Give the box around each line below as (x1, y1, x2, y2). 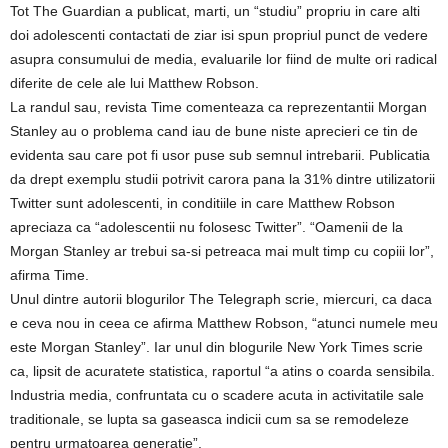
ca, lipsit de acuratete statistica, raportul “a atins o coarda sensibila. (10, 363, 435, 379)
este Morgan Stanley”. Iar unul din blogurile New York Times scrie (10, 339, 423, 355)
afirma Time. (10, 267, 89, 283)
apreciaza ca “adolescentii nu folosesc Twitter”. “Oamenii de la (10, 219, 403, 235)
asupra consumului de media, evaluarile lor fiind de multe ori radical (10, 51, 437, 67)
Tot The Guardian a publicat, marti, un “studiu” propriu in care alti (10, 3, 420, 19)
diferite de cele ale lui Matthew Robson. (10, 75, 259, 91)
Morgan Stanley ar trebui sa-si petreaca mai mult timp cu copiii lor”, (10, 243, 434, 259)
